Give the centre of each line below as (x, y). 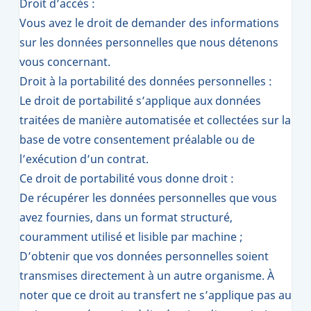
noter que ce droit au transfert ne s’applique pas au (155, 295)
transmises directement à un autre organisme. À (147, 276)
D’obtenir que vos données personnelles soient (144, 256)
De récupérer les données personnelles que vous (148, 198)
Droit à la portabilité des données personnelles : (146, 81)
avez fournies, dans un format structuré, (126, 217)
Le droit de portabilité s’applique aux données (140, 101)
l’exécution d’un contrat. (84, 159)
